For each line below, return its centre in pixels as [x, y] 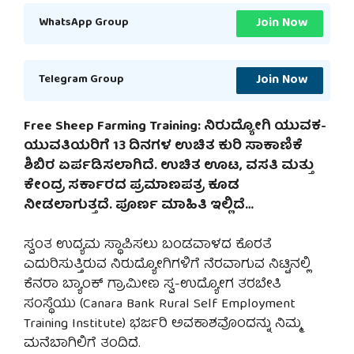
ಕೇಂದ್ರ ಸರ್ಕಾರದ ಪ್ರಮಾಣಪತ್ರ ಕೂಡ [132, 186]
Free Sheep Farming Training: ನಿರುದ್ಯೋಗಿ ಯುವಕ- [175, 126]
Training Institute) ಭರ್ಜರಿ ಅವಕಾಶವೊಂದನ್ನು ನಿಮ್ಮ [162, 325]
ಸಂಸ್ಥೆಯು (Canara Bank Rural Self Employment [160, 305]
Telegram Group [81, 80]
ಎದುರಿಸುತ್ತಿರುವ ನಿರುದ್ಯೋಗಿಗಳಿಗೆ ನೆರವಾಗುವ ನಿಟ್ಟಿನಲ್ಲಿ [167, 265]
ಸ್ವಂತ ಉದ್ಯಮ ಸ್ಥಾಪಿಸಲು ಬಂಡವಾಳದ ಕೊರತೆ [148, 246]
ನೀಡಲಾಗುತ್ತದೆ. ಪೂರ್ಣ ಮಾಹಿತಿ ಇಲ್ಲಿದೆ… [139, 205]
